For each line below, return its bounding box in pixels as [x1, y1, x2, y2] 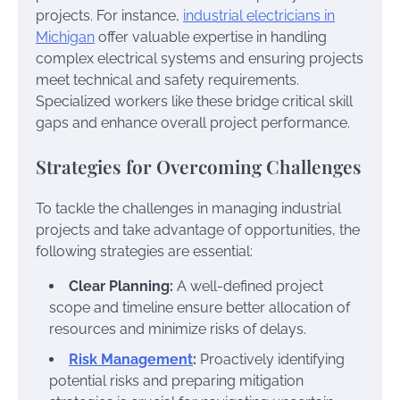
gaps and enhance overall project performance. [36, 113, 350, 131]
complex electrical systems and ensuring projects [36, 49, 363, 67]
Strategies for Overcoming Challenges [36, 153, 362, 179]
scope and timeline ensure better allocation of [49, 299, 350, 317]
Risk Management [69, 351, 193, 369]
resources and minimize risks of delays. [49, 321, 306, 338]
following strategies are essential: [36, 243, 253, 261]
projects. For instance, [36, 6, 183, 24]
